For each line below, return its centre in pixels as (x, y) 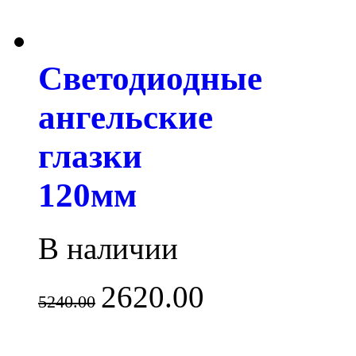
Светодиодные (150, 79)
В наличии (108, 249)
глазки (90, 157)
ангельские (126, 118)
